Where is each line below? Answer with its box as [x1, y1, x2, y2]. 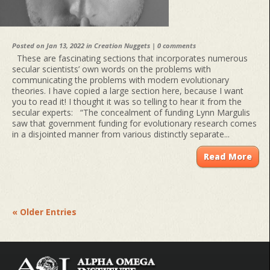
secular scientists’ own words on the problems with [12, 63, 211, 75]
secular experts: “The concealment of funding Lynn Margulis [12, 107, 250, 119]
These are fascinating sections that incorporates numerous [12, 52, 248, 64]
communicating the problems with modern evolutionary [12, 74, 229, 86]
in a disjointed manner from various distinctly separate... [12, 128, 230, 140]
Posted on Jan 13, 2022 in [12, 41, 94, 51]
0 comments [157, 41, 196, 51]
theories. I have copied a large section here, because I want [12, 85, 243, 97]
